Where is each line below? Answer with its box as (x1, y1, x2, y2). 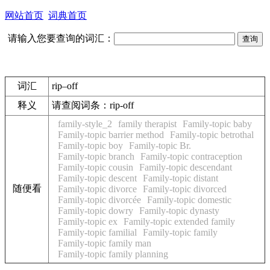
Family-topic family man (58, 238, 151, 248)
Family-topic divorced (143, 184, 227, 194)
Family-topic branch (58, 151, 134, 162)
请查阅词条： (52, 100, 110, 110)
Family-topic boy (58, 140, 123, 151)
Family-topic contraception (140, 151, 242, 162)
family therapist (118, 119, 177, 129)
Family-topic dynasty (139, 206, 219, 216)
